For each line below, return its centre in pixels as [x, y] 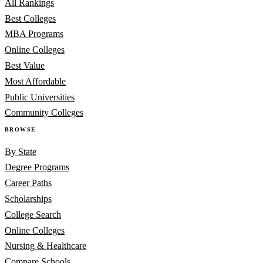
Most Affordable [35, 81]
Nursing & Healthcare [45, 246]
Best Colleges [30, 18]
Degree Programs [37, 167]
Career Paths [28, 183]
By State [21, 151]
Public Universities [40, 97]
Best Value [25, 65]
